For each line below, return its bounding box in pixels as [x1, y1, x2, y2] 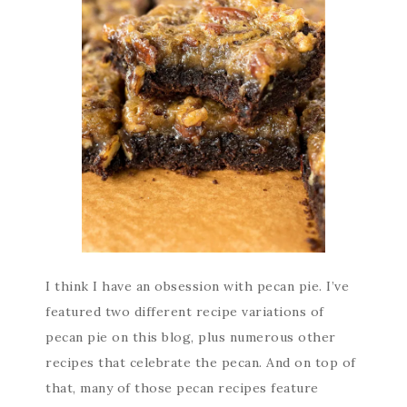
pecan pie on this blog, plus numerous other [45, 329, 336, 345]
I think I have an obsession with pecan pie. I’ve [45, 278, 349, 294]
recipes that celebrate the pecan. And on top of [45, 354, 356, 371]
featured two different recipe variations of [45, 303, 324, 320]
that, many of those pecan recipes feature [45, 380, 319, 396]
